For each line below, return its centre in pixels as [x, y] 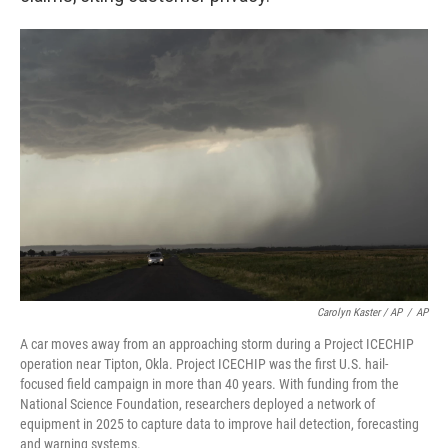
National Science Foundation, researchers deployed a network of [197, 404]
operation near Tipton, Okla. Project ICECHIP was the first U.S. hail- [204, 364]
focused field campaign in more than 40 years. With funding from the [209, 384]
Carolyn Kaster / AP [359, 313]
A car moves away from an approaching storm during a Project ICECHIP [217, 344]
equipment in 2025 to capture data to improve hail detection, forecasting [219, 424]
